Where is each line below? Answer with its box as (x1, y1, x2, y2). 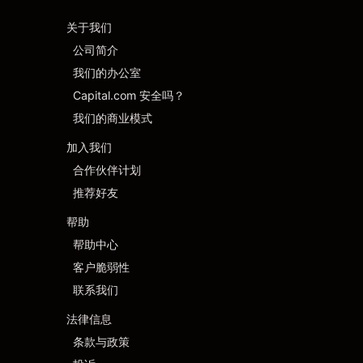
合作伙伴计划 (73, 163, 141, 177)
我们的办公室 (73, 66, 141, 79)
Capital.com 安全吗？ (73, 88, 185, 102)
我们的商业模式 (73, 111, 152, 125)
